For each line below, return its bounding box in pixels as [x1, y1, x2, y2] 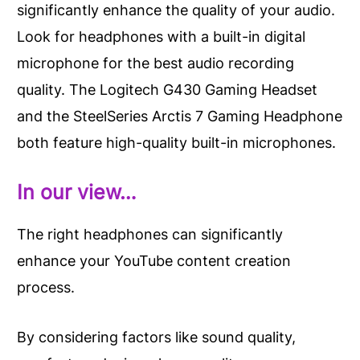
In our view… [17, 179, 137, 204]
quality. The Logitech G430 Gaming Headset [17, 81, 317, 99]
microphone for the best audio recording [17, 55, 294, 72]
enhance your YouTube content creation [17, 252, 291, 269]
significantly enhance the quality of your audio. [17, 2, 335, 19]
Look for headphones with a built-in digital [17, 28, 305, 46]
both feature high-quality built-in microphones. [17, 134, 336, 152]
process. [17, 278, 75, 296]
